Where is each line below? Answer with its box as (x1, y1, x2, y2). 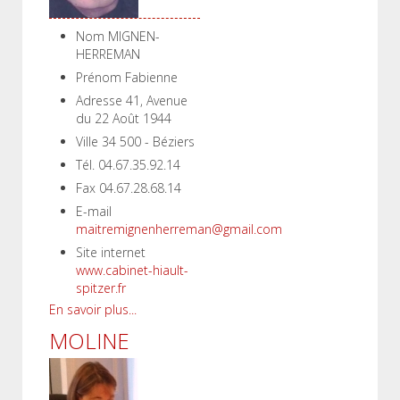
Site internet (76, 244, 146, 261)
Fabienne (125, 69, 178, 86)
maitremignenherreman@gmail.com (76, 221, 282, 237)
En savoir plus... (49, 301, 137, 318)
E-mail (76, 203, 112, 220)
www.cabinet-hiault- (76, 262, 188, 279)
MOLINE (49, 326, 129, 355)
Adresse (76, 92, 122, 109)
